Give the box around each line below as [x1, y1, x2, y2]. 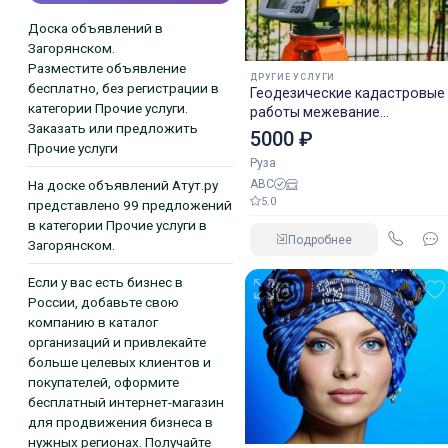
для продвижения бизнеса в [28, 414, 214, 431]
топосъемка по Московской [249, 123, 442, 139]
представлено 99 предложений [28, 197, 233, 214]
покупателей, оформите [28, 374, 180, 391]
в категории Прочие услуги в [28, 217, 208, 234]
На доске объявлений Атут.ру [28, 177, 219, 194]
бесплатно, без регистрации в [28, 80, 220, 97]
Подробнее [288, 232, 353, 247]
